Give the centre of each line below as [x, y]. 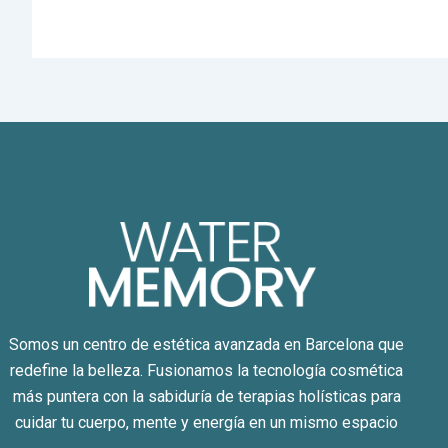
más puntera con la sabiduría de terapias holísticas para [206, 397]
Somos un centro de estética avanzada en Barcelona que [207, 345]
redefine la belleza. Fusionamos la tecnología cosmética [207, 371]
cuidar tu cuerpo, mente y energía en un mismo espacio [207, 423]
